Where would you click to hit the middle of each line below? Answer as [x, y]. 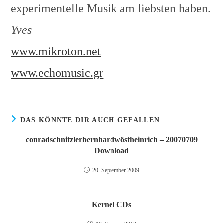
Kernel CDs [111, 204]
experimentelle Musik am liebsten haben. [111, 8]
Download [111, 151]
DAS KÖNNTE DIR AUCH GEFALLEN [90, 120]
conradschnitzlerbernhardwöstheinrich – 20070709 [111, 140]
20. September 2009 [116, 170]
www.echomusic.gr [57, 73]
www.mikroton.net [56, 51]
